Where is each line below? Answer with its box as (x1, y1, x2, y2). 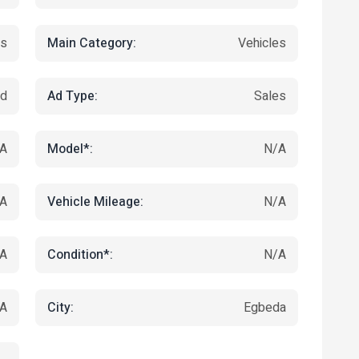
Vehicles (238, 34, 286, 53)
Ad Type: (47, 86, 98, 106)
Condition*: (47, 244, 113, 264)
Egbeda (244, 298, 286, 317)
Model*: (47, 139, 93, 159)
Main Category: (47, 33, 136, 53)
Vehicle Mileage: (47, 192, 143, 212)
